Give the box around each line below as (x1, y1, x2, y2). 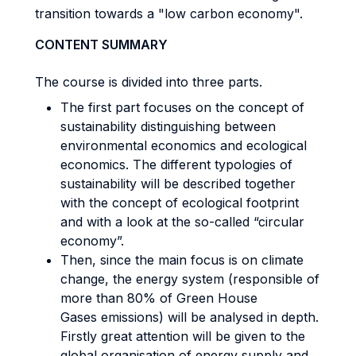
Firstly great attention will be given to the (60, 328, 305, 344)
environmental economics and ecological (60, 137, 307, 153)
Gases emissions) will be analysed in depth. (60, 309, 319, 325)
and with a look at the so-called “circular (60, 214, 304, 230)
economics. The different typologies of (60, 157, 292, 172)
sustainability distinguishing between (60, 118, 276, 134)
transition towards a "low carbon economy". (35, 6, 303, 21)
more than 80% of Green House (60, 290, 257, 306)
